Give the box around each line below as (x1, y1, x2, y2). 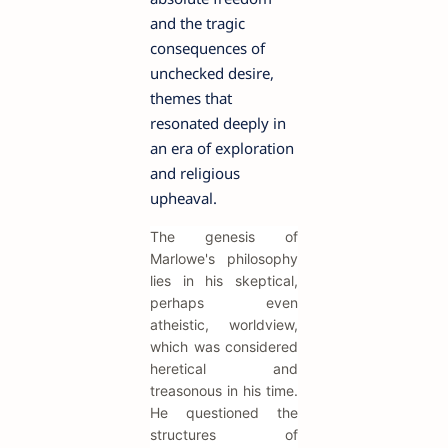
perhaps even (150, 294, 298, 312)
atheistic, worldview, (150, 316, 298, 334)
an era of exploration (150, 138, 294, 159)
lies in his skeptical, (150, 272, 298, 290)
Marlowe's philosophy (150, 250, 298, 268)
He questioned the (150, 404, 298, 422)
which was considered (150, 338, 298, 356)
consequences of (150, 38, 265, 59)
